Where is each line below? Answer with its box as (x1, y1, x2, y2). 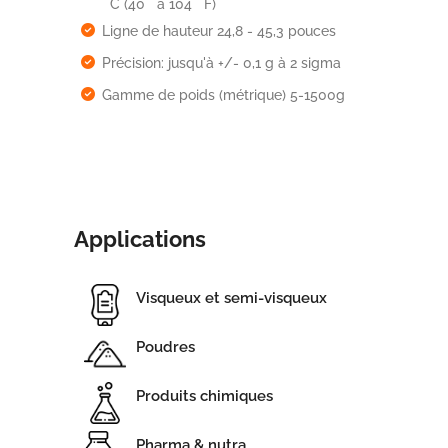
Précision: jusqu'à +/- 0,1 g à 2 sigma (102, 54, 341, 71)
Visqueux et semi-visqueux (136, 289, 327, 308)
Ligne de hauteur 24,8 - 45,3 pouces (102, 22, 336, 39)
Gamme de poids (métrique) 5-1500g (102, 86, 345, 103)
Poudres (136, 338, 195, 357)
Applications (74, 225, 206, 252)
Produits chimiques (136, 387, 273, 406)
